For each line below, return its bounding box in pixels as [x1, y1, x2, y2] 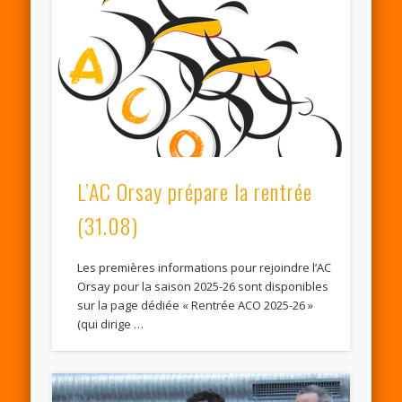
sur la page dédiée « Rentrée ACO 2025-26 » [77, 296, 314, 313]
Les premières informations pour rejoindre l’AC [77, 258, 332, 275]
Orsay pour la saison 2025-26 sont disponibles [77, 277, 329, 294]
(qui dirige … [77, 315, 144, 332]
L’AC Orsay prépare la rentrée [77, 174, 313, 207]
